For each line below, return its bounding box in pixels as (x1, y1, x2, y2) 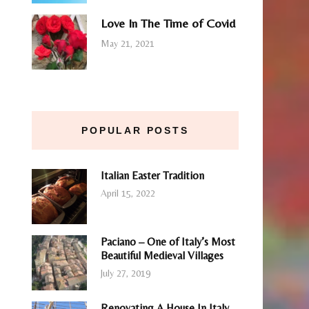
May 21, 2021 (101, 38, 154, 50)
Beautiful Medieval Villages (101, 248, 223, 262)
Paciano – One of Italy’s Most (101, 235, 235, 248)
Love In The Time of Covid (101, 15, 235, 30)
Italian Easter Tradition (101, 168, 204, 182)
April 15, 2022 (101, 188, 155, 199)
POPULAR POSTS (81, 124, 189, 136)
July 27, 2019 (101, 268, 150, 279)
